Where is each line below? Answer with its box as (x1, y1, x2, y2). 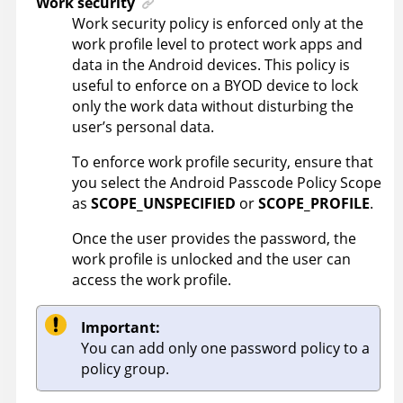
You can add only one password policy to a (81, 337, 370, 358)
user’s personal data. (72, 116, 214, 137)
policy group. (81, 358, 169, 379)
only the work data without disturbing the (72, 95, 354, 116)
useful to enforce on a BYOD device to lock (72, 75, 358, 95)
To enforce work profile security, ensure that (72, 151, 373, 172)
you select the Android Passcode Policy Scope (72, 172, 381, 193)
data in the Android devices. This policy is (72, 54, 350, 75)
